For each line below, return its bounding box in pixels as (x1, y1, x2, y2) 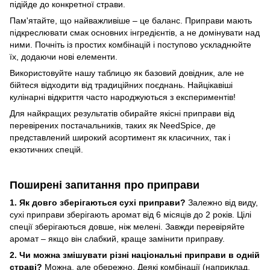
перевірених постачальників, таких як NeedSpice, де (10, 121, 216, 131)
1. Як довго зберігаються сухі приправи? (10, 198, 186, 208)
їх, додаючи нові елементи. (10, 52, 118, 62)
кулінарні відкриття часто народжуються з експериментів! (10, 92, 236, 102)
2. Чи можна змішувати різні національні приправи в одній (10, 250, 260, 260)
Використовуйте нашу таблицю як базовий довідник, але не (10, 68, 244, 78)
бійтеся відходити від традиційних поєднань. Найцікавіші (10, 80, 233, 90)
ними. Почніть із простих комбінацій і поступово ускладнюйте (10, 40, 251, 50)
